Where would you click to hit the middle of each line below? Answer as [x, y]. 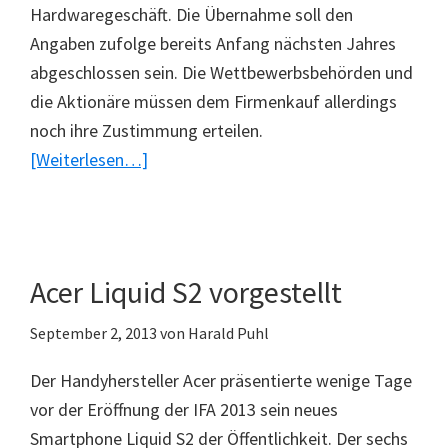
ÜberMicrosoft [200, 158]
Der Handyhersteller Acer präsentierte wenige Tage [221, 380]
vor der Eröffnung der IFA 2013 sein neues [184, 409]
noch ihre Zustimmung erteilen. [146, 130]
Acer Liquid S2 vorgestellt [186, 292]
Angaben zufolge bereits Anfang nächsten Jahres [213, 43]
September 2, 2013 [93, 333]
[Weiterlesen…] [89, 159]
